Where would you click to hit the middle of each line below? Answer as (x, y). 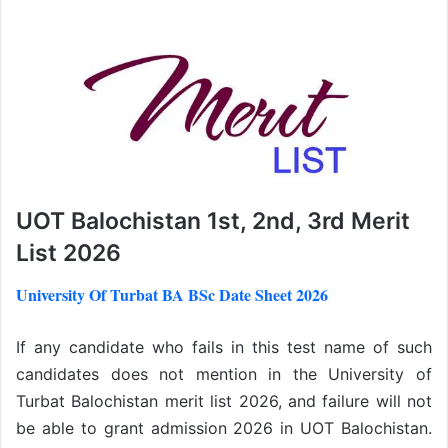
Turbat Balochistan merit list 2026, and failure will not (224, 400)
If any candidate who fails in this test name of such (224, 346)
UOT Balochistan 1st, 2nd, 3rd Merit (213, 221)
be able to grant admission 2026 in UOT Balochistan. (224, 427)
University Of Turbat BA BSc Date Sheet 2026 (172, 294)
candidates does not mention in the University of (224, 373)
